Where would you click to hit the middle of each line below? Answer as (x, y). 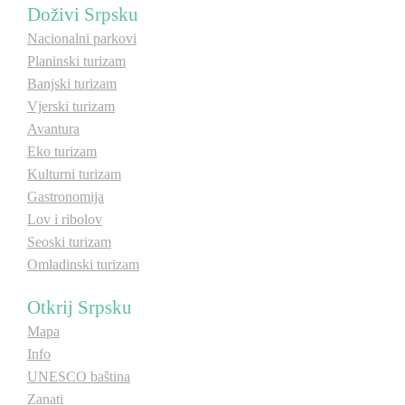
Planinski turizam (76, 61)
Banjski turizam (72, 84)
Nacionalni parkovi (82, 38)
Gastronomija (66, 197)
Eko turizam (62, 151)
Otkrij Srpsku (80, 307)
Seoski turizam (69, 242)
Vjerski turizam (71, 106)
